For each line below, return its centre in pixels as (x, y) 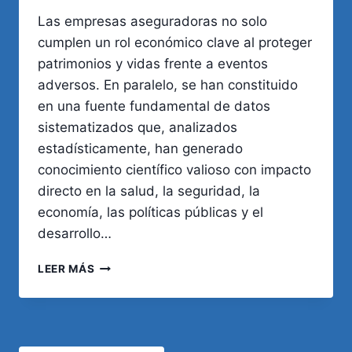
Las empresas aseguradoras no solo (152, 22)
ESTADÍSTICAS (136, 265)
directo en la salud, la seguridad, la (149, 191)
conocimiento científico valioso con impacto (174, 170)
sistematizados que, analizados (137, 128)
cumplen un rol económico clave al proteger (175, 43)
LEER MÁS (66, 269)
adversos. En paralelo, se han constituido (168, 85)
